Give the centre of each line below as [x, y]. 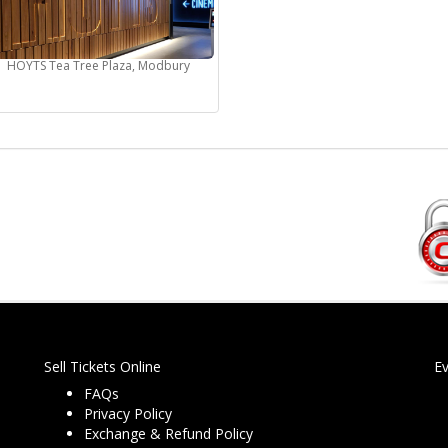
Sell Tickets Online [102, 367]
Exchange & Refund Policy [168, 434]
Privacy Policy [128, 414]
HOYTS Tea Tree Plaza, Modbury [98, 66]
